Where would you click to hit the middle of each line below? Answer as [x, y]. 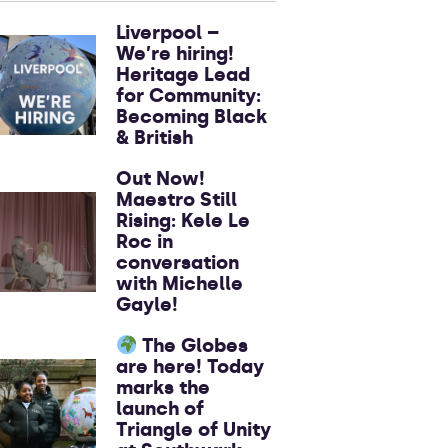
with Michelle [179, 283]
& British [154, 137]
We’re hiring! [175, 53]
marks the [163, 387]
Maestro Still [176, 199]
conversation [177, 262]
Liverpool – [167, 32]
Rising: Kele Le [183, 220]
